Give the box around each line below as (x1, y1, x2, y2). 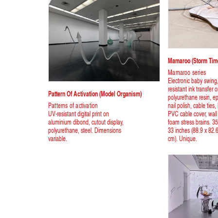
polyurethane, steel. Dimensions (48, 125, 121, 136)
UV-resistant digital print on (48, 109, 109, 119)
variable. (48, 133, 67, 144)
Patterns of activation (48, 100, 98, 111)
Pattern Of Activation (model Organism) (48, 88, 142, 99)
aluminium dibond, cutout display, (48, 117, 124, 127)
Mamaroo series (168, 67, 206, 78)
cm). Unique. (168, 133, 198, 144)
